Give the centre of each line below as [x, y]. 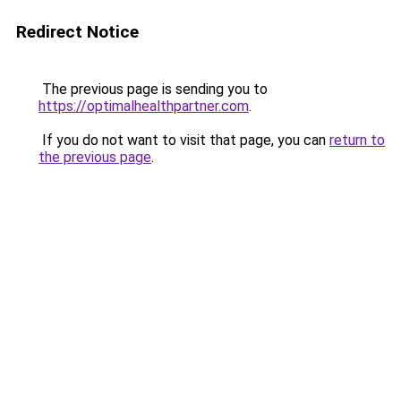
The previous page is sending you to [153, 89]
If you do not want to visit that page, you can [184, 140]
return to [357, 140]
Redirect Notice [77, 32]
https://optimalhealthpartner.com [144, 106]
